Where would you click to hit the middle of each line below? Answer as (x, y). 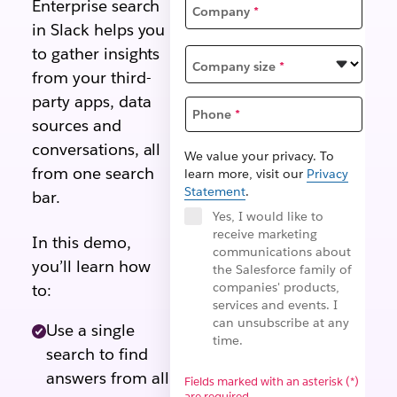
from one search (93, 173)
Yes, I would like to (268, 217)
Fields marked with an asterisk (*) (271, 382)
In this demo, (81, 242)
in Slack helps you (98, 30)
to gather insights (96, 54)
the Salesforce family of (282, 270)
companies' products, (276, 288)
